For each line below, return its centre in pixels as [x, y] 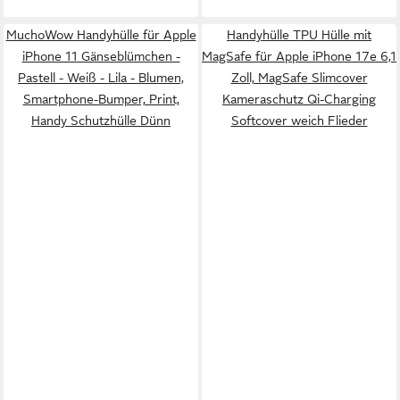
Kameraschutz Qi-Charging [299, 99]
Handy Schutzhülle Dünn [101, 121]
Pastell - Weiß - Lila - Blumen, [101, 78]
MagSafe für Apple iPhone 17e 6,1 [299, 56]
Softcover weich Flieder [299, 121]
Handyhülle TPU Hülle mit [299, 35]
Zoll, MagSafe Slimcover [299, 78]
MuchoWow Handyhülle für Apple [101, 35]
